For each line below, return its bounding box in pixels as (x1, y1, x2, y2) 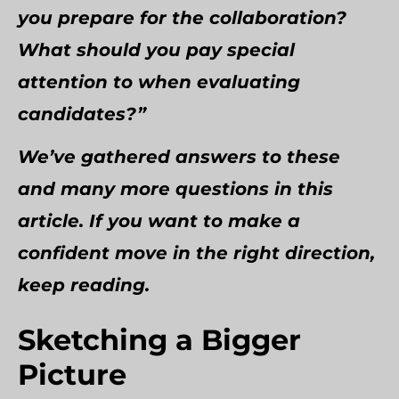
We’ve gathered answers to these (18, 146, 340, 167)
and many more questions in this (18, 178, 333, 199)
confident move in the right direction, (18, 242, 375, 264)
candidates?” (18, 103, 146, 125)
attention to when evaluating (18, 71, 300, 93)
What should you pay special (18, 39, 295, 61)
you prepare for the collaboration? (18, 7, 346, 28)
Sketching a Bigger (18, 322, 301, 357)
